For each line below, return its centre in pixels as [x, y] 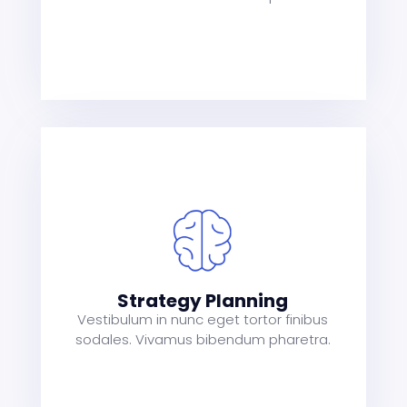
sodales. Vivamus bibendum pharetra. [203, 339]
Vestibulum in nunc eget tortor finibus [203, 319]
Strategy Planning [203, 300]
